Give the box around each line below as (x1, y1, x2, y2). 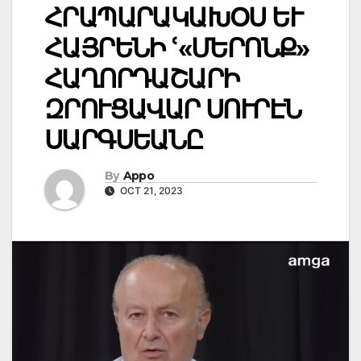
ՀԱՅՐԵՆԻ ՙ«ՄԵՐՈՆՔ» (44, 32, 309, 64)
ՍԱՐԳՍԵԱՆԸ (44, 124, 203, 156)
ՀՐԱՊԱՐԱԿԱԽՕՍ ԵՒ (44, 2, 301, 34)
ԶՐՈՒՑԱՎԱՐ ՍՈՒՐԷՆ (44, 93, 301, 126)
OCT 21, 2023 (118, 184, 183, 197)
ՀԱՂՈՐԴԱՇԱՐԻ (44, 63, 239, 95)
